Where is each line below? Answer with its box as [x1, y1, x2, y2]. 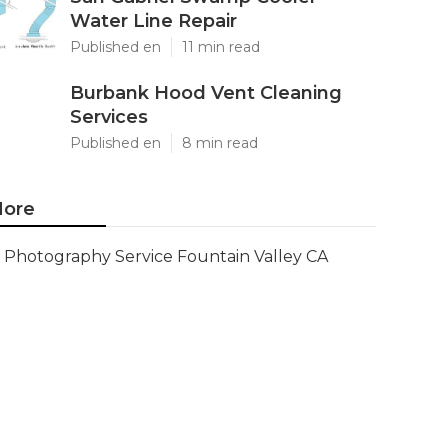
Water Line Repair [70, 10, 237, 32]
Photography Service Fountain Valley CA [4, 247, 328, 266]
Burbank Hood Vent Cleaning [70, 82, 342, 104]
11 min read [182, 38, 260, 56]
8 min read [182, 134, 258, 152]
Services [70, 106, 148, 128]
